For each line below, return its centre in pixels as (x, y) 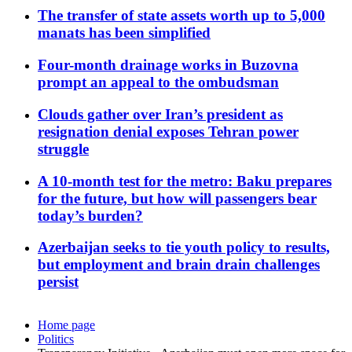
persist (58, 282)
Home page (66, 325)
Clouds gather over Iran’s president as (160, 114)
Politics (56, 339)
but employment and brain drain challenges (179, 265)
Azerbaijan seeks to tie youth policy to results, (184, 247)
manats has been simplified (124, 33)
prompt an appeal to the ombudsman (158, 82)
